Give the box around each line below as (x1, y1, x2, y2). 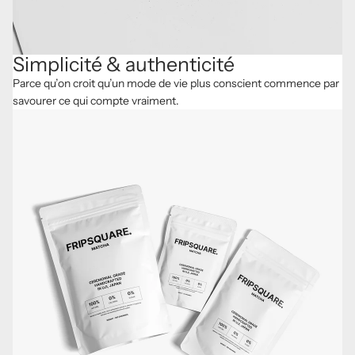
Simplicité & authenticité (13, 52, 235, 76)
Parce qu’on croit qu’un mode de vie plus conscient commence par (13, 75, 339, 90)
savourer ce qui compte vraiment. (13, 93, 179, 108)
